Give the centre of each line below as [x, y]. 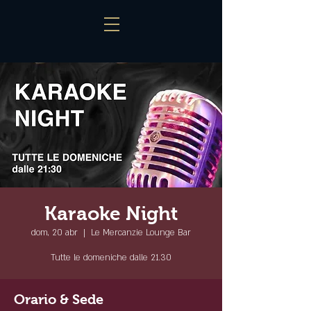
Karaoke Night [111, 213]
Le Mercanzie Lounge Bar [141, 233]
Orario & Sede [59, 299]
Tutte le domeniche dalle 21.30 [111, 258]
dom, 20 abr [54, 233]
